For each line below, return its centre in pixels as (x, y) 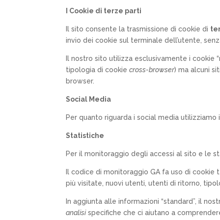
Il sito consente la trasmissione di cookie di (138, 29)
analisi (76, 212)
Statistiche (85, 135)
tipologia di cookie (98, 69)
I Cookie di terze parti (104, 11)
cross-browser (152, 69)
